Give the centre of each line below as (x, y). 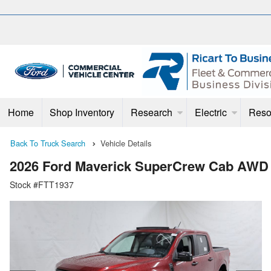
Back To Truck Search (48, 143)
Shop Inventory (82, 112)
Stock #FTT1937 (42, 185)
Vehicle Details (126, 143)
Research (151, 112)
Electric (211, 112)
